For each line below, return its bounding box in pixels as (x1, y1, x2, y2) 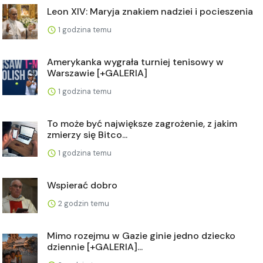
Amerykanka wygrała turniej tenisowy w (47, 55, 224, 68)
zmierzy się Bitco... (47, 128, 127, 141)
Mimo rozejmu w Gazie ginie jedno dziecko (47, 229, 235, 242)
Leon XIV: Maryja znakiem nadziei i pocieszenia (47, 5, 253, 18)
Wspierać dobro (47, 178, 117, 191)
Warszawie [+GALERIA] (47, 66, 147, 79)
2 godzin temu (56, 198, 109, 208)
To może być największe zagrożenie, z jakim (47, 117, 237, 130)
